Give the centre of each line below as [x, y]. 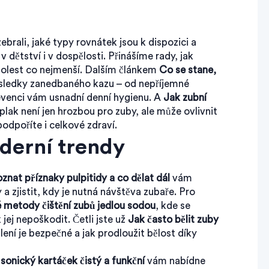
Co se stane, [188, 70]
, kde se [173, 206]
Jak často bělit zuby [173, 219]
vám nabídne [175, 261]
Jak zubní [185, 98]
